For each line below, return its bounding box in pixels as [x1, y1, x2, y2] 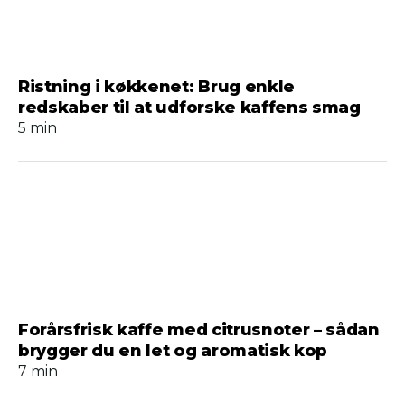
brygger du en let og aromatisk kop [18, 341, 327, 361]
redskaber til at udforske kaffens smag [18, 98, 361, 118]
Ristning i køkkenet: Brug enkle [18, 77, 295, 97]
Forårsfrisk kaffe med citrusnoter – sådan [18, 320, 380, 340]
